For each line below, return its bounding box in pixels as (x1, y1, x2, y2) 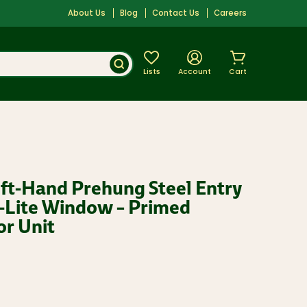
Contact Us (152, 10, 200, 19)
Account (177, 68, 211, 76)
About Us (68, 10, 106, 19)
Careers (214, 10, 247, 19)
